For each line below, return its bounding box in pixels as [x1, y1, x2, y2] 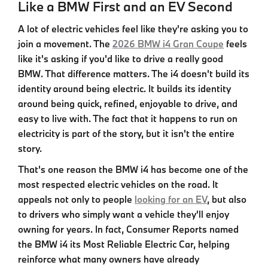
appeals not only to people [18, 193, 135, 205]
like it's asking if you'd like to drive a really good [18, 52, 223, 65]
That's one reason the [18, 163, 115, 175]
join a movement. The [18, 37, 112, 50]
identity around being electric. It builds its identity [18, 82, 231, 95]
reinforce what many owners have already [18, 252, 199, 265]
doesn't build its [178, 67, 249, 80]
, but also [207, 193, 246, 205]
